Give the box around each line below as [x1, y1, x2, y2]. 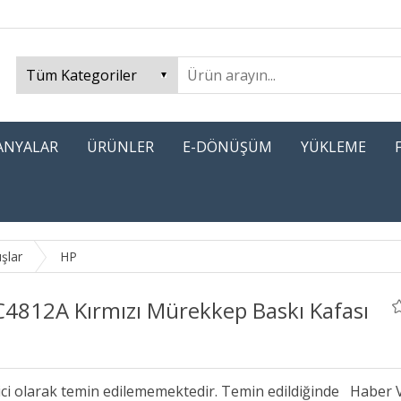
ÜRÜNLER [87, 137, 154, 157]
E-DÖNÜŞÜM [183, 137, 272, 157]
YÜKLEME [301, 137, 366, 157]
